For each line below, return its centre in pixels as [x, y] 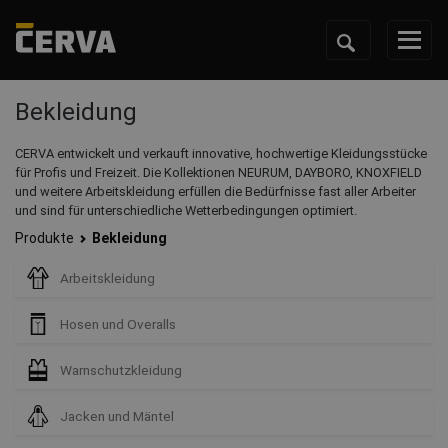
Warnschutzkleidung [121, 370]
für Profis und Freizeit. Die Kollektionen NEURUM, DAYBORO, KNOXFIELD [218, 172]
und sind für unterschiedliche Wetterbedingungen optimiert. [186, 210]
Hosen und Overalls [118, 324]
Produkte [44, 238]
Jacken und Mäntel [117, 416]
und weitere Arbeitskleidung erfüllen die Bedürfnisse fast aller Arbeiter [215, 191]
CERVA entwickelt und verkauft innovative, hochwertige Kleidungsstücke [221, 153]
